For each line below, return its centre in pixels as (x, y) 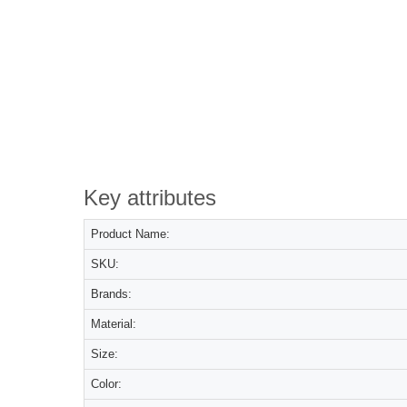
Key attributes (150, 198)
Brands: (111, 294)
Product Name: (130, 234)
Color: (106, 384)
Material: (114, 324)
